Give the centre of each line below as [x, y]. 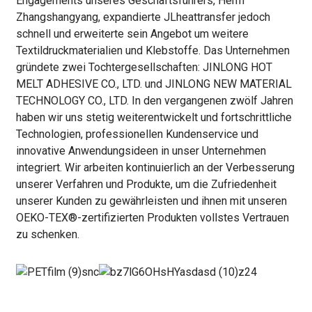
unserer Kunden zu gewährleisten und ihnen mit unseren [151, 201]
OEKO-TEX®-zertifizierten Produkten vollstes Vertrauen [152, 218]
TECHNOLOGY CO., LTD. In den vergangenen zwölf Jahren [154, 101]
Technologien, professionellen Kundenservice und [137, 134]
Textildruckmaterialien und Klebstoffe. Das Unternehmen [153, 51]
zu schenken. [47, 235]
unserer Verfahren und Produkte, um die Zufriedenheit [146, 185]
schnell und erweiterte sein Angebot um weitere [132, 34]
